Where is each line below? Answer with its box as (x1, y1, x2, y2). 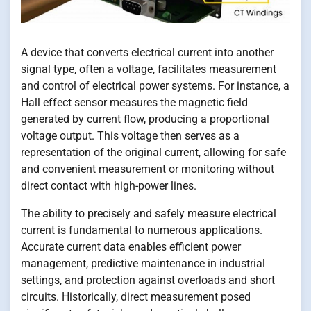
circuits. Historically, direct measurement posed (21, 290, 251, 304)
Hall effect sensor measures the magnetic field (21, 96, 248, 110)
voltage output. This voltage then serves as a (21, 129, 239, 143)
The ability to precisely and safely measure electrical (21, 207, 276, 221)
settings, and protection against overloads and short (21, 274, 275, 287)
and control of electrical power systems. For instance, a (21, 79, 289, 93)
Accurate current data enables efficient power (21, 240, 241, 254)
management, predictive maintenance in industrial (21, 257, 265, 271)
